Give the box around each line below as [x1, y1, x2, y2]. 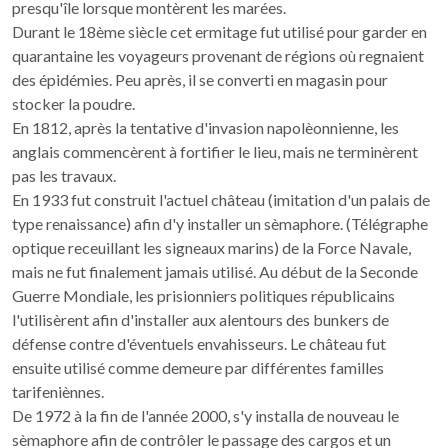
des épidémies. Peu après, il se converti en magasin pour [12, 70, 388, 89]
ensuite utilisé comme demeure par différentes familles [12, 358, 384, 377]
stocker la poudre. [12, 94, 135, 113]
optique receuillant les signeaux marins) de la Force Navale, [12, 238, 411, 257]
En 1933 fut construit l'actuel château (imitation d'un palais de [12, 190, 430, 209]
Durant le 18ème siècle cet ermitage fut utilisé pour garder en [12, 22, 427, 41]
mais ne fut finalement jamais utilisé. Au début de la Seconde [12, 262, 418, 281]
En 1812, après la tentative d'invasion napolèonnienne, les [12, 118, 399, 137]
